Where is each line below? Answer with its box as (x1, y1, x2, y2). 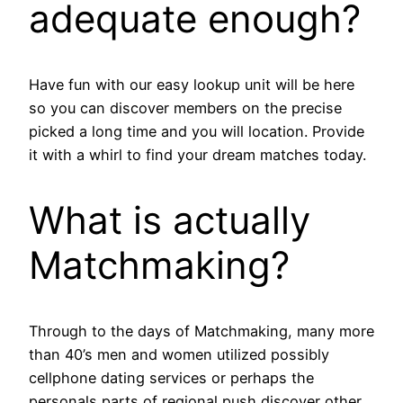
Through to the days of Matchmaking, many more (29, 321, 374, 340)
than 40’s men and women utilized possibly (29, 345, 329, 363)
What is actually (29, 197, 310, 244)
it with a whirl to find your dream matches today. (29, 146, 366, 165)
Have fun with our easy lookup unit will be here (29, 76, 354, 94)
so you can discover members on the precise (29, 99, 342, 118)
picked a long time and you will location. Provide (29, 122, 364, 141)
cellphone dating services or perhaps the (29, 368, 314, 387)
